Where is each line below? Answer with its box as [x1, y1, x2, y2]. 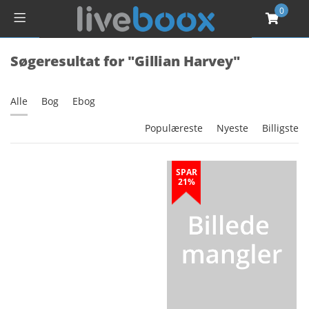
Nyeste [217, 121, 248, 134]
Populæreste [145, 121, 203, 134]
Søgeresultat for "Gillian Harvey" [10, 52, 240, 70]
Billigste [262, 121, 299, 134]
